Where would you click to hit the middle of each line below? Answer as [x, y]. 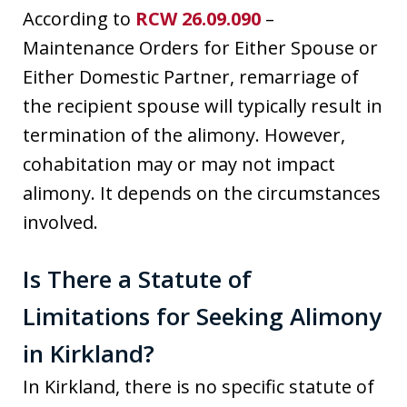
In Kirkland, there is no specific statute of [199, 386]
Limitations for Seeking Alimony [202, 316]
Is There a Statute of [137, 278]
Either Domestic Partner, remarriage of [191, 76]
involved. [60, 222]
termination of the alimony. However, [184, 134]
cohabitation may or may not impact [179, 164]
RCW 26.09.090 [198, 18]
